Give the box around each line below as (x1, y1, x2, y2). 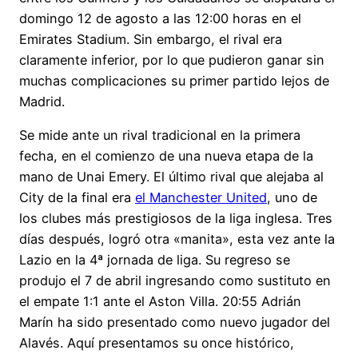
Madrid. (19, 93, 65, 109)
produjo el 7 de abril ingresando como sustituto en (19, 272, 331, 288)
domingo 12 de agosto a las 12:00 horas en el (19, 10, 301, 26)
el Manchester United (135, 189, 267, 205)
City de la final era (19, 189, 135, 205)
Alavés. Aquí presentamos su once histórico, (19, 334, 294, 351)
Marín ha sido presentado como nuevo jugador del (19, 313, 330, 330)
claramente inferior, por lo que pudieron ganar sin (19, 51, 324, 68)
